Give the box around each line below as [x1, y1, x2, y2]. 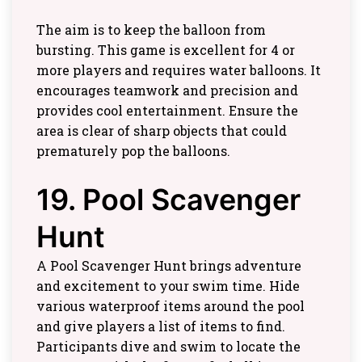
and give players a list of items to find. [36, 318, 285, 335]
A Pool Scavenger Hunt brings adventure [36, 257, 301, 274]
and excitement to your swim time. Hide [36, 277, 300, 294]
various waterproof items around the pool [36, 297, 305, 314]
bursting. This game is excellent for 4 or [36, 41, 295, 58]
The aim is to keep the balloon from [36, 21, 266, 38]
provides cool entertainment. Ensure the [36, 102, 298, 119]
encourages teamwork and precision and [36, 82, 298, 99]
